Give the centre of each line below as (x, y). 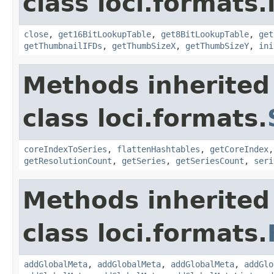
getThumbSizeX (144, 46)
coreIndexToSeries (65, 149)
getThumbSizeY (217, 46)
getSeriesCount (210, 161)
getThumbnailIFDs (63, 46)
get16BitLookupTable (105, 34)
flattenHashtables (158, 149)
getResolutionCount (68, 161)
